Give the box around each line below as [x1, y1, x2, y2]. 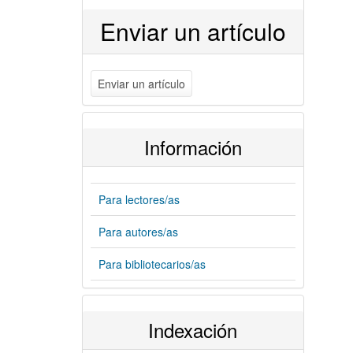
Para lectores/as [98, 191, 180, 207]
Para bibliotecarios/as [98, 256, 206, 272]
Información [143, 133, 242, 161]
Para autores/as [98, 224, 178, 240]
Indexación [148, 316, 238, 344]
